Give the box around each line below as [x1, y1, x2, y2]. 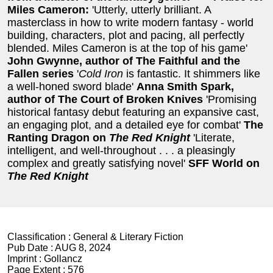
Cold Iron [79, 67, 123, 80]
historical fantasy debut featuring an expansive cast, [7, 105, 259, 118]
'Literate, [190, 131, 235, 144]
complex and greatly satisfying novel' [7, 157, 188, 169]
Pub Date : [7, 242, 55, 253]
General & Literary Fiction [73, 231, 183, 242]
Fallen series [7, 67, 74, 80]
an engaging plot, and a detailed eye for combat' [7, 118, 244, 131]
